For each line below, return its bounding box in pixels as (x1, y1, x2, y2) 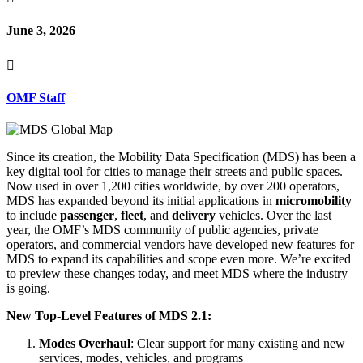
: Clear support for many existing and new (130, 336, 345, 351)
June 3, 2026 (6, 23, 75, 38)
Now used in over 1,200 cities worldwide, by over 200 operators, (6, 179, 340, 194)
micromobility (275, 194, 352, 208)
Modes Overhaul (39, 336, 130, 351)
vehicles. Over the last (216, 208, 331, 223)
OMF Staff (6, 90, 65, 105)
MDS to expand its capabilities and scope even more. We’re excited (6, 252, 351, 267)
